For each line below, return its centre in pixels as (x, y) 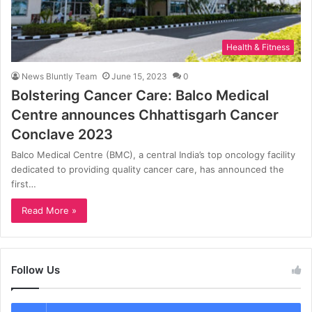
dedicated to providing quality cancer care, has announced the (148, 169)
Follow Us (36, 270)
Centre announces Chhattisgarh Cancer (145, 115)
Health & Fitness (258, 47)
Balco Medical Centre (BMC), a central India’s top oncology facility (153, 154)
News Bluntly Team (59, 76)
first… (24, 184)
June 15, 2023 (139, 76)
